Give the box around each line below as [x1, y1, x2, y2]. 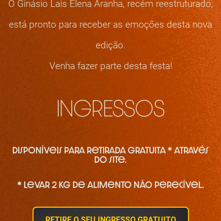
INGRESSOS [56, 101, 165, 121]
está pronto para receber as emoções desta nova [9, 17, 212, 30]
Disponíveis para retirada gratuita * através [12, 147, 209, 155]
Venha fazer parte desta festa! [49, 59, 172, 72]
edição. [95, 38, 126, 51]
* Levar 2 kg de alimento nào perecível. [17, 182, 204, 190]
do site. [94, 156, 127, 165]
